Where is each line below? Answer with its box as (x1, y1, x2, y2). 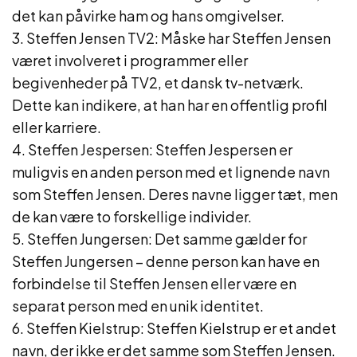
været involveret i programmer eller (12, 51, 248, 69)
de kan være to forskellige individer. (12, 207, 252, 226)
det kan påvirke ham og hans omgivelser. (12, 6, 284, 25)
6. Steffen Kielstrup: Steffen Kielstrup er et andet (12, 319, 336, 337)
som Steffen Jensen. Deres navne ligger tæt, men (12, 185, 338, 203)
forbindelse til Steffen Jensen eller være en (12, 274, 296, 292)
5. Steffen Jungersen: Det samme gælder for (12, 229, 307, 248)
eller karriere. (12, 118, 101, 136)
